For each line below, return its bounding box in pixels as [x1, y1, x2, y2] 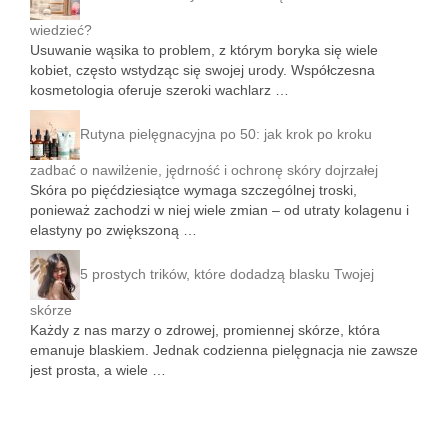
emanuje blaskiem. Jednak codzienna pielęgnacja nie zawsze [30, 342, 418, 358]
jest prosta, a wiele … [30, 362, 166, 378]
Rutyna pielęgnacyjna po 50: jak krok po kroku [80, 125, 372, 142]
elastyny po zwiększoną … [30, 222, 197, 238]
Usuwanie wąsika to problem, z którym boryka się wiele [30, 42, 378, 58]
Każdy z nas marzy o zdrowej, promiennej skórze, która [30, 322, 380, 338]
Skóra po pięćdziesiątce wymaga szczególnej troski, [30, 182, 357, 198]
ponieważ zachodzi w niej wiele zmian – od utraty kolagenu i [30, 202, 409, 218]
